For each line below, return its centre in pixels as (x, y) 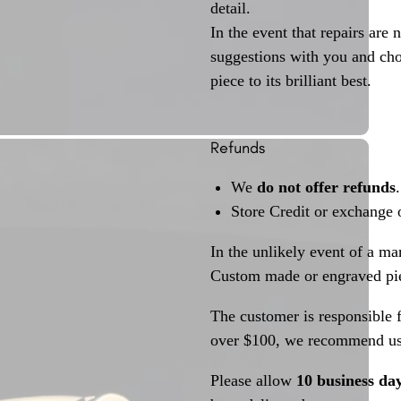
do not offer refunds (326, 188)
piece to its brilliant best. (291, 80)
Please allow (253, 381)
